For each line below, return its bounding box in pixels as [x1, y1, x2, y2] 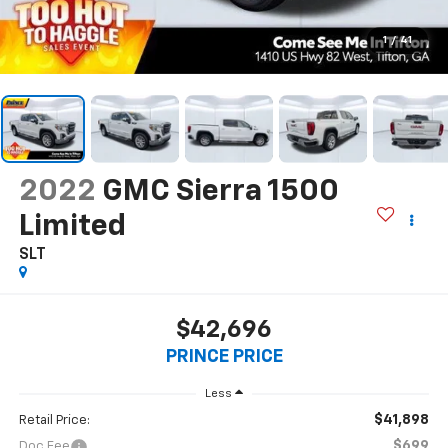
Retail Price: [18, 414, 90, 428]
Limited [18, 211, 126, 242]
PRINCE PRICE [165, 348, 283, 367]
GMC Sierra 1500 [101, 176, 339, 207]
